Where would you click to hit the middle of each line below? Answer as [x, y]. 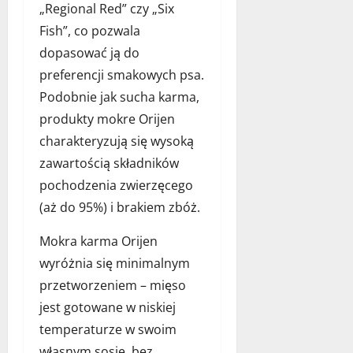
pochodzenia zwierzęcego [116, 185]
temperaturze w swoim [108, 329]
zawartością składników [109, 163]
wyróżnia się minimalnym [115, 263]
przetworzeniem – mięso [113, 285]
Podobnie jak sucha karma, [119, 97]
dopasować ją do [89, 52]
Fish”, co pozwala [90, 30]
